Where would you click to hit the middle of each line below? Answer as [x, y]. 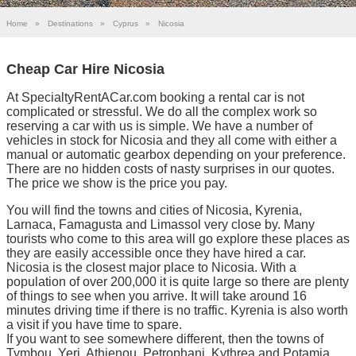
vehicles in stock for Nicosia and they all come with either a [172, 140]
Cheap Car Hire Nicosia [85, 69]
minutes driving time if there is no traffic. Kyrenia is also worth [177, 310]
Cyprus [126, 23]
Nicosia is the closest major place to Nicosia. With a [151, 267]
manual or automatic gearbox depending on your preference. [176, 154]
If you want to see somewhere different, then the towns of [165, 339]
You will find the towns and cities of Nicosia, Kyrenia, [154, 210]
